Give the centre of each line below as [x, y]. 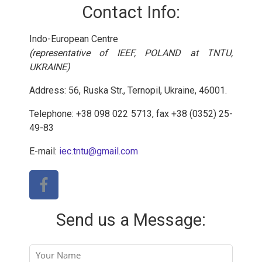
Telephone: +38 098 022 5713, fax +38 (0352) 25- [131, 113]
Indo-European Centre [74, 39]
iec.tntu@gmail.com [99, 151]
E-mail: [44, 151]
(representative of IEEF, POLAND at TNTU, [131, 53]
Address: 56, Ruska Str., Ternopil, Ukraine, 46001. [128, 90]
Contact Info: [131, 12]
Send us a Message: [131, 220]
